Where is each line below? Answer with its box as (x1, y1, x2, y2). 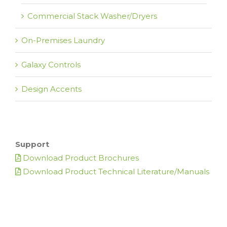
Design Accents (21, 84, 82, 94)
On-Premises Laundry (21, 35, 105, 46)
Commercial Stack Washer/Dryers (27, 11, 157, 21)
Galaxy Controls (21, 60, 81, 70)
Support (15, 139, 49, 149)
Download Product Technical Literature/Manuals (21, 167, 209, 177)
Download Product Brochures (21, 153, 139, 163)
